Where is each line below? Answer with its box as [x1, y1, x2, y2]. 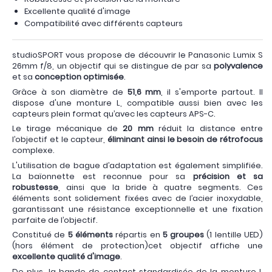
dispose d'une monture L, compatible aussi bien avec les [12, 97, 263, 109]
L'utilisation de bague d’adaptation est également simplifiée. [12, 159, 263, 171]
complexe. [12, 144, 55, 156]
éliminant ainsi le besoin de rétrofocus [107, 134, 263, 145]
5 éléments [67, 229, 113, 240]
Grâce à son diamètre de [12, 86, 123, 98]
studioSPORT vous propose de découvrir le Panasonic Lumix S [12, 49, 263, 61]
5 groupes [162, 229, 205, 240]
